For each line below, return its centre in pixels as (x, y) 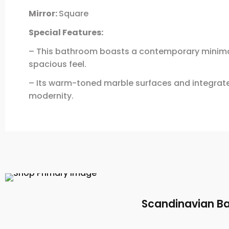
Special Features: (66, 32)
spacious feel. (57, 64)
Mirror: (43, 13)
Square (73, 13)
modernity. (51, 96)
